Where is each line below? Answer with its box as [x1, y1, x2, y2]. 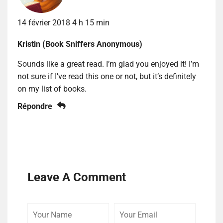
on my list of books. [17, 84, 87, 94]
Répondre [17, 101, 52, 111]
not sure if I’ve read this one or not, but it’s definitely [17, 71, 196, 81]
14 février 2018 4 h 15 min [17, 17, 110, 27]
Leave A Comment [27, 170, 126, 184]
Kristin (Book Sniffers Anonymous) [17, 39, 142, 49]
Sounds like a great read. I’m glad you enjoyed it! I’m [17, 59, 199, 69]
